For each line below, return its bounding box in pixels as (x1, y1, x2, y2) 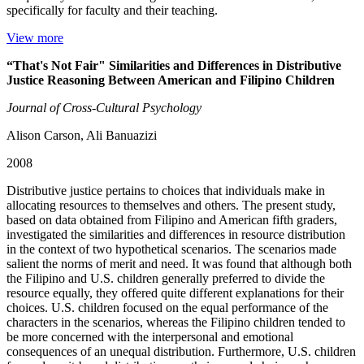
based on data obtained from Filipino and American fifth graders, (6, 213, 337, 227)
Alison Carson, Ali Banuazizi (6, 128, 157, 143)
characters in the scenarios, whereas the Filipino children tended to (6, 315, 345, 330)
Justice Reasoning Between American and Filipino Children (6, 73, 335, 88)
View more (6, 31, 63, 45)
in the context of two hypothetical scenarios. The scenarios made (6, 242, 336, 257)
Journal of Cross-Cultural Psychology (6, 101, 201, 115)
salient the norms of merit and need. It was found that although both (6, 257, 352, 271)
